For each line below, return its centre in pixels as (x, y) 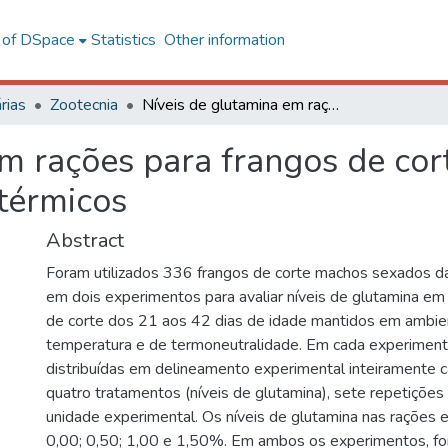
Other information (224, 40)
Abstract (85, 240)
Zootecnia (84, 105)
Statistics (123, 40)
